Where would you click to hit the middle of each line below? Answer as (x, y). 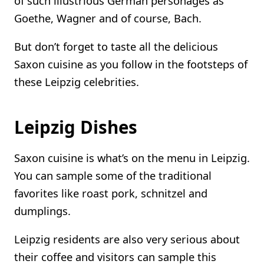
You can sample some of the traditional (113, 175)
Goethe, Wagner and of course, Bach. (108, 18)
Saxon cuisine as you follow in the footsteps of (131, 64)
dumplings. (42, 210)
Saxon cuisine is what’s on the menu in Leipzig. (132, 157)
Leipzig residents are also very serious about (127, 239)
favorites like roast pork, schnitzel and (111, 193)
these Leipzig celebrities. (77, 82)
